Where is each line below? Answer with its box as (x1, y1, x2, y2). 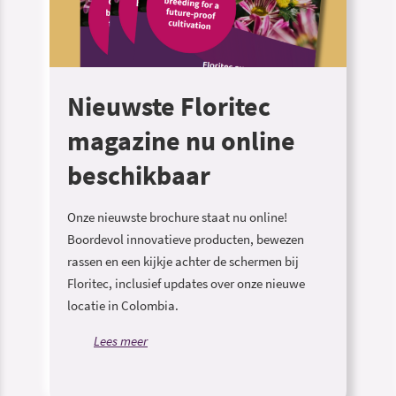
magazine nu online (67, 124, 295, 158)
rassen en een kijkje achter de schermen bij (67, 253, 299, 270)
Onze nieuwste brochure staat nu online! (67, 209, 287, 225)
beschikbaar (67, 158, 210, 193)
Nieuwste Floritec (67, 89, 270, 124)
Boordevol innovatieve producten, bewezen (67, 231, 304, 247)
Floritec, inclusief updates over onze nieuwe (67, 275, 305, 292)
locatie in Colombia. (67, 297, 179, 314)
